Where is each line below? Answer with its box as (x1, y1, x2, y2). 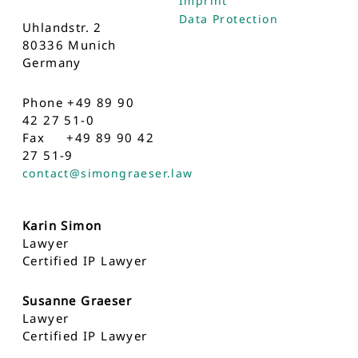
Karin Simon (22, 217, 102, 233)
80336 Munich (22, 36, 117, 53)
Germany (22, 54, 82, 70)
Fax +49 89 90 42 (22, 129, 154, 145)
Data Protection (179, 11, 278, 26)
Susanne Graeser (22, 292, 132, 308)
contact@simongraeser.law (22, 165, 193, 181)
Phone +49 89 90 (22, 93, 134, 110)
